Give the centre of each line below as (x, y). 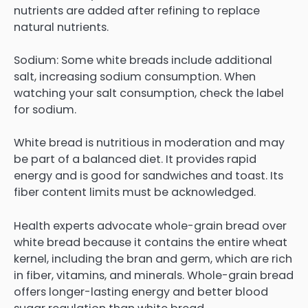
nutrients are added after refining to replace (137, 11)
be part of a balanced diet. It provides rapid (135, 159)
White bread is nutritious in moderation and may (149, 143)
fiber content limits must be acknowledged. (135, 192)
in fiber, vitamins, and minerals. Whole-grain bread (154, 275)
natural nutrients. (61, 27)
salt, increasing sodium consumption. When (135, 77)
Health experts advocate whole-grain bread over (150, 225)
